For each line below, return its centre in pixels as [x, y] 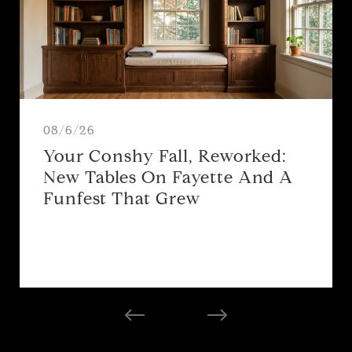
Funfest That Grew [122, 198]
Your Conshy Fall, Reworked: [165, 156]
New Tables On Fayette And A [168, 177]
